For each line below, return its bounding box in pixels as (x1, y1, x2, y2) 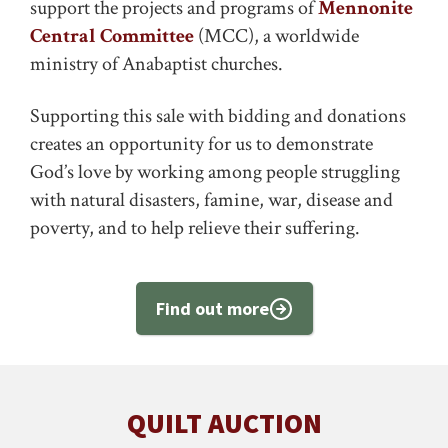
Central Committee (30, 23, 194, 49)
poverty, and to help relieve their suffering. (30, 215, 360, 241)
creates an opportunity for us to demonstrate (30, 131, 373, 157)
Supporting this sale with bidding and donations (30, 103, 406, 129)
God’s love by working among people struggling (30, 159, 400, 185)
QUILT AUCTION (126, 405, 322, 441)
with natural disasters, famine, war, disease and (30, 187, 393, 213)
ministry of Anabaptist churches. (30, 51, 283, 77)
